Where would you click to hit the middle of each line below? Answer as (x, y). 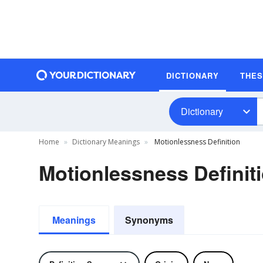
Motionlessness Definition (196, 142)
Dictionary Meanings (106, 142)
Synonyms (149, 220)
